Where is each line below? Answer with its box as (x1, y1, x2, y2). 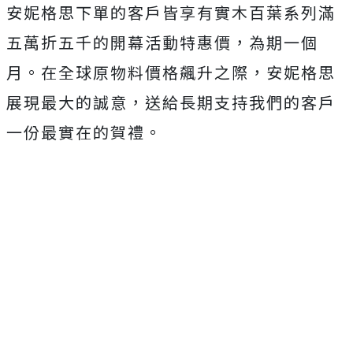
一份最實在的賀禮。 (6, 121, 162, 144)
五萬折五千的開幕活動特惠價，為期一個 (6, 31, 318, 54)
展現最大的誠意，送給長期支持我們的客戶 (6, 91, 336, 114)
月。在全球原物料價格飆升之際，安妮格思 (6, 61, 336, 84)
